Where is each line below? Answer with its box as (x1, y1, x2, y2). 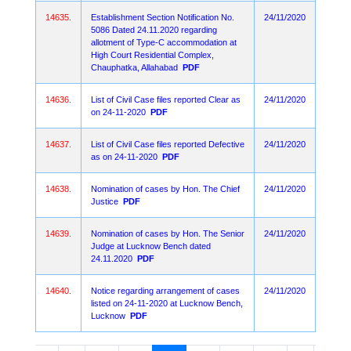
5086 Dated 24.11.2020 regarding (91, 25, 217, 34)
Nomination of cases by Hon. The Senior (91, 229, 244, 238)
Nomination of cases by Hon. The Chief (91, 184, 240, 194)
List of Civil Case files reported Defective (91, 139, 244, 149)
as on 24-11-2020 (91, 152, 157, 161)
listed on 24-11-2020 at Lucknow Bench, (91, 299, 243, 308)
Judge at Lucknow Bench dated (91, 241, 211, 251)
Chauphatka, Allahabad (91, 63, 178, 72)
